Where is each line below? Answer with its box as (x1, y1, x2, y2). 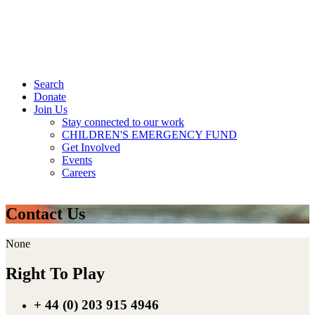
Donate (34, 91, 66, 103)
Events (62, 154, 92, 166)
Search (34, 78, 64, 90)
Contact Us (6, 204, 85, 223)
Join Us (34, 103, 67, 115)
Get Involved (62, 141, 120, 153)
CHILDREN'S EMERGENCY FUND (62, 129, 237, 141)
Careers (62, 167, 96, 179)
